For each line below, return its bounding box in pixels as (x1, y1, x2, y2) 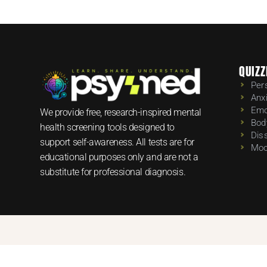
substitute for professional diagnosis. (40, 166, 186, 178)
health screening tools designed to (40, 121, 175, 133)
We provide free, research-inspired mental (40, 106, 201, 118)
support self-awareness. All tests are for (40, 136, 194, 148)
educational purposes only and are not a (40, 151, 198, 163)
